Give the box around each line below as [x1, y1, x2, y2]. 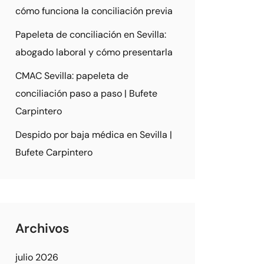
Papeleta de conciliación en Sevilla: [15, 28, 166, 41]
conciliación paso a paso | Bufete [15, 87, 157, 100]
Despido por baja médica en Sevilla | [15, 128, 172, 141]
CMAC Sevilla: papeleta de [15, 70, 128, 82]
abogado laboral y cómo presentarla [15, 46, 173, 58]
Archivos [15, 220, 70, 237]
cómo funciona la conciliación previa [15, 5, 173, 17]
